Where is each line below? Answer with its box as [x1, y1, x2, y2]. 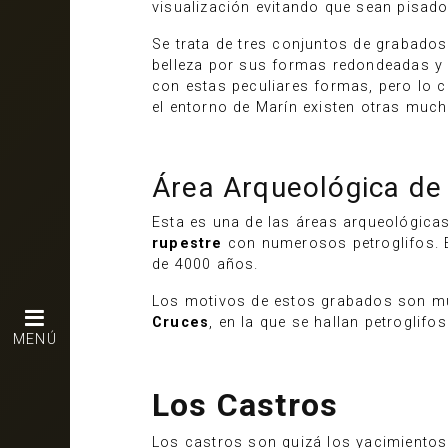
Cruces [152, 314, 210, 331]
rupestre [152, 235, 223, 252]
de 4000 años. [152, 256, 259, 273]
